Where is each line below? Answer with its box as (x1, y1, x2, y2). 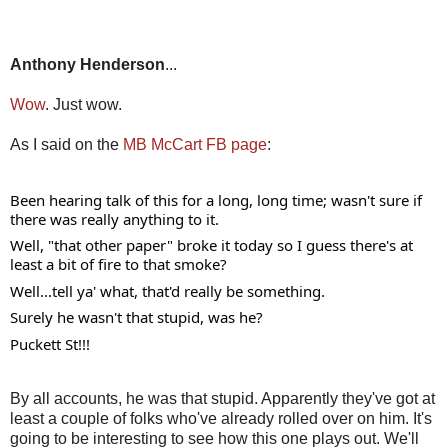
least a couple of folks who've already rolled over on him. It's (10, 410, 432, 428)
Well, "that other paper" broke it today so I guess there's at (10, 235, 413, 256)
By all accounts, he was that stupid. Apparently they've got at (10, 390, 435, 408)
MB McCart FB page (123, 135, 267, 153)
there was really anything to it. (10, 208, 223, 229)
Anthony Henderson (10, 55, 165, 73)
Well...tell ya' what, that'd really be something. (10, 280, 329, 301)
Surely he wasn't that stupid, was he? (10, 307, 267, 328)
